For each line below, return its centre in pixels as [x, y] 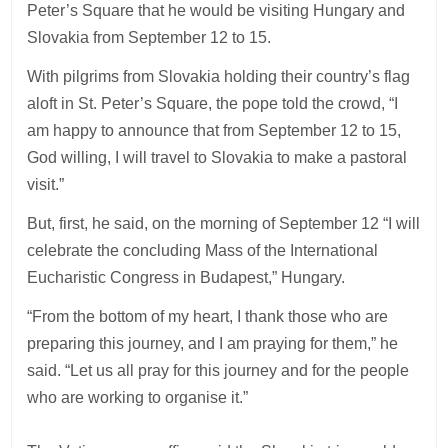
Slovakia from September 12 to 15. [149, 37]
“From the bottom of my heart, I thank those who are [208, 316]
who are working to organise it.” [138, 397]
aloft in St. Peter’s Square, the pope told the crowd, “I [213, 103]
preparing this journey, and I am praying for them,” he [213, 343]
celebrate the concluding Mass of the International [203, 250]
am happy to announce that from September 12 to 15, [214, 130]
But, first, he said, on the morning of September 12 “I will [224, 223]
